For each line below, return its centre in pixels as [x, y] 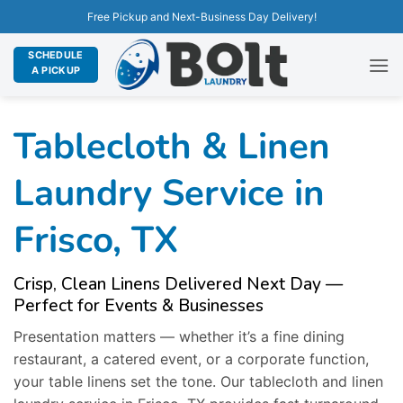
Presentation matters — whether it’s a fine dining [179, 336]
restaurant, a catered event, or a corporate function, [191, 358]
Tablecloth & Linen [172, 146]
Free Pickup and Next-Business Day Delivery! [201, 17]
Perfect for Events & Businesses [139, 306]
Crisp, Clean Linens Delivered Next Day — [178, 285]
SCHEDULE [56, 55]
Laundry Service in [169, 193]
